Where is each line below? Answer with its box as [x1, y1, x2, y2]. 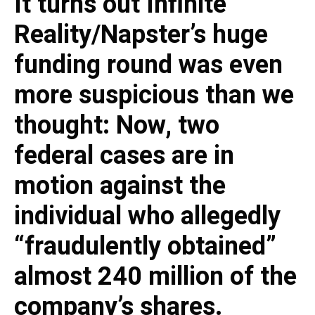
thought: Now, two [14, 106, 219, 144]
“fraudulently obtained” [14, 227, 276, 265]
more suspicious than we [14, 76, 294, 114]
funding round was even [14, 46, 283, 84]
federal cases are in [14, 136, 234, 174]
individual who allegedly [14, 197, 281, 235]
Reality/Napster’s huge [14, 15, 268, 53]
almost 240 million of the [14, 257, 297, 295]
